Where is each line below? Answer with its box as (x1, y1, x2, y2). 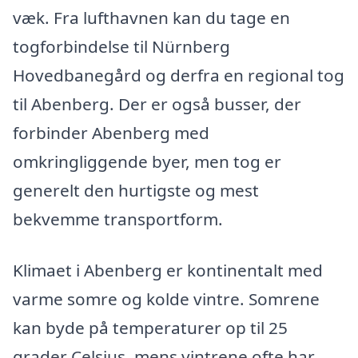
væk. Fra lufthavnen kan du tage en (13, 6, 290, 30)
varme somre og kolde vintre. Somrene (13, 288, 320, 311)
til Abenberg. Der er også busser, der (13, 93, 301, 116)
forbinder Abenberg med (13, 121, 209, 145)
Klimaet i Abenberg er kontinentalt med (13, 259, 323, 282)
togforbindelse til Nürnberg (13, 35, 230, 58)
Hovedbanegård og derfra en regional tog (13, 64, 344, 87)
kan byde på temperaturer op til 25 (13, 316, 288, 340)
